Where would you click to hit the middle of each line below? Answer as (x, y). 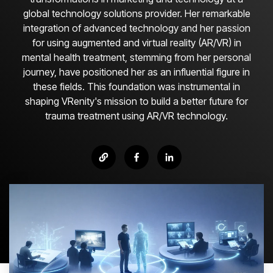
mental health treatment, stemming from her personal (136, 57)
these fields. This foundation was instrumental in (136, 86)
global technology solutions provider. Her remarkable (136, 13)
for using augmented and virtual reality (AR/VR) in (136, 42)
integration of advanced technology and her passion (136, 28)
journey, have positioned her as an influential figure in (136, 72)
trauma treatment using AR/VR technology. (136, 115)
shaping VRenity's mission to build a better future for (136, 101)
